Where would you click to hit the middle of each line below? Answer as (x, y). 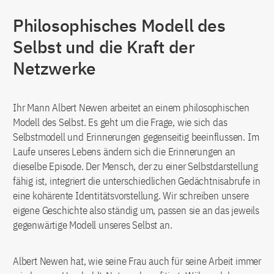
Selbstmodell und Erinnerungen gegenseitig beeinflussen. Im (136, 137)
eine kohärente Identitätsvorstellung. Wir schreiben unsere (131, 196)
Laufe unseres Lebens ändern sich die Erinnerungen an (124, 152)
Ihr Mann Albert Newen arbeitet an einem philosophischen (131, 108)
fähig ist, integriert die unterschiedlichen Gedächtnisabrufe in (137, 181)
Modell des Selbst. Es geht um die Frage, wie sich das (120, 123)
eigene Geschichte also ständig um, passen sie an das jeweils (136, 211)
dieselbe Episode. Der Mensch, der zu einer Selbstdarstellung (135, 167)
